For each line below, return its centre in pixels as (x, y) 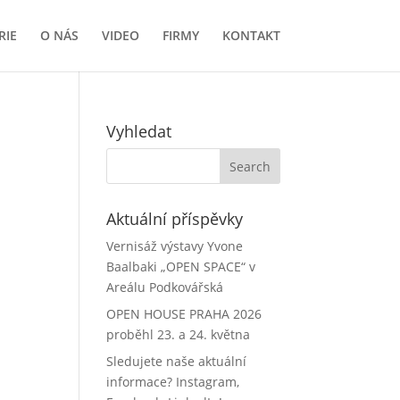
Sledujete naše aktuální (177, 361)
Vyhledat (139, 131)
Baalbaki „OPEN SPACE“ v (181, 267)
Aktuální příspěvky (175, 219)
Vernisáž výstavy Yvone (175, 246)
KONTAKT (251, 35)
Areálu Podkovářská (165, 287)
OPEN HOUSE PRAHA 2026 (184, 314)
